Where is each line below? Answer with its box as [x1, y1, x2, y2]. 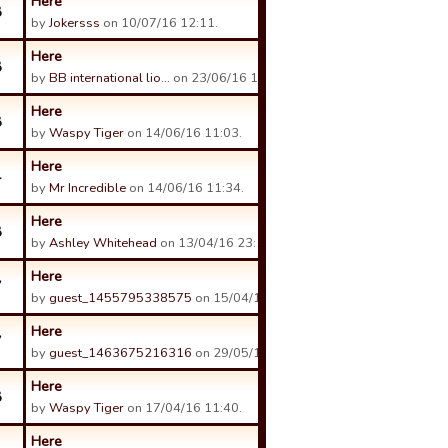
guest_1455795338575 [49, 289, 192, 307]
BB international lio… [49, 69, 170, 87]
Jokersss [49, 14, 100, 32]
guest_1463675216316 [49, 344, 192, 362]
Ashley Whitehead [49, 234, 157, 252]
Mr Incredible [49, 179, 126, 197]
